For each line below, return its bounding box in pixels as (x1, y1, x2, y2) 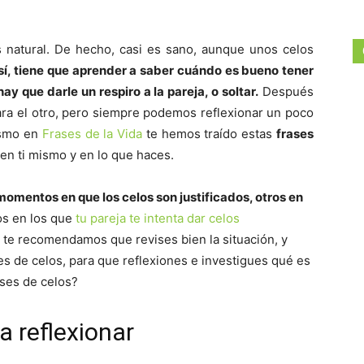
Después (258, 84, 314, 99)
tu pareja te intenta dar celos (76, 210, 240, 226)
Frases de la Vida (41, 126, 143, 141)
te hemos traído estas (142, 126, 277, 141)
